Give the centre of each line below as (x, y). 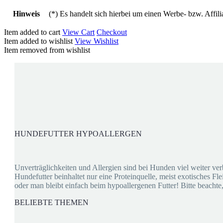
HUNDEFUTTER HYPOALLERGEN (78, 133)
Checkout (112, 32)
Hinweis (26, 13)
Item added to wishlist (39, 41)
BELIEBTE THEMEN (52, 202)
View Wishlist (97, 41)
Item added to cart (33, 32)
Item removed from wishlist (47, 50)
